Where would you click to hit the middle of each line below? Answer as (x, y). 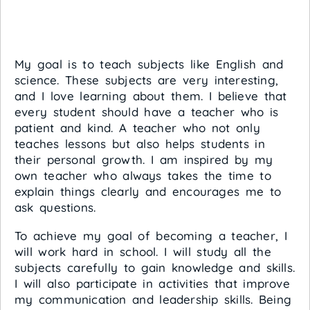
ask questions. (55, 207)
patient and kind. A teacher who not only (137, 128)
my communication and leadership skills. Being (153, 299)
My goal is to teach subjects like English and (149, 64)
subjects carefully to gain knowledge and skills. (155, 267)
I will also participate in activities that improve (152, 283)
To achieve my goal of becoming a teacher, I (151, 236)
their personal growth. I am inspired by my (144, 159)
